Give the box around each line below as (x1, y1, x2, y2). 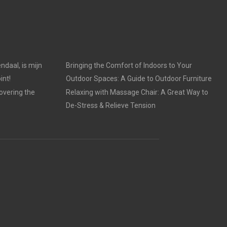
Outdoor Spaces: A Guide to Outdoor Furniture (65, 74, 212, 83)
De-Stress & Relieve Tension (65, 101, 156, 109)
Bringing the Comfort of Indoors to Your (65, 61, 192, 69)
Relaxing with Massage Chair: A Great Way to (65, 88, 208, 96)
